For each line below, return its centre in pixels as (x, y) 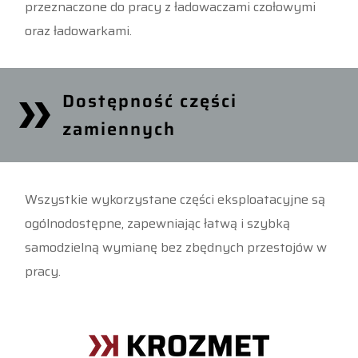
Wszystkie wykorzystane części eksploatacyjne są (175, 199)
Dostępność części (149, 101)
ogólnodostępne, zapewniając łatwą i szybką (158, 223)
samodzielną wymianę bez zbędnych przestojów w (176, 247)
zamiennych (119, 129)
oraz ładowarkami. (79, 31)
